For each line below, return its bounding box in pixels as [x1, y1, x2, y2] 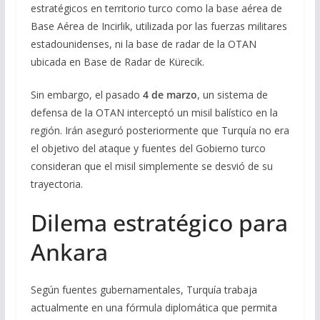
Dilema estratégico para [30, 206, 288, 238]
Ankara [30, 236, 108, 267]
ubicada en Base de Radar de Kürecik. [30, 54, 204, 69]
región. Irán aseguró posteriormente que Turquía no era [30, 123, 289, 137]
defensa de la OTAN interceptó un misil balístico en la [30, 105, 278, 119]
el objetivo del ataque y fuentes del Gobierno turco [30, 141, 266, 155]
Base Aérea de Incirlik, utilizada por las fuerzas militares [30, 19, 287, 33]
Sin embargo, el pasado [30, 87, 143, 101]
